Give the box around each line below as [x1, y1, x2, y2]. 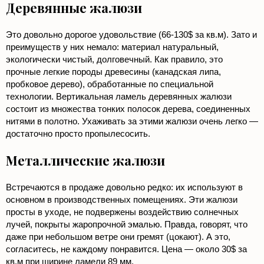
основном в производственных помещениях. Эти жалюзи [6, 194, 237, 205]
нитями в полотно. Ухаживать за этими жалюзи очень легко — [6, 116, 258, 127]
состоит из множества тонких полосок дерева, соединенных [6, 104, 250, 114]
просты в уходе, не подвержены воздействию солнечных [6, 207, 239, 217]
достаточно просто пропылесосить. [6, 128, 150, 139]
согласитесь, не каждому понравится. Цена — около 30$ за [6, 244, 247, 255]
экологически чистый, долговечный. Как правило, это [6, 54, 223, 65]
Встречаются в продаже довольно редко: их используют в [6, 182, 243, 193]
